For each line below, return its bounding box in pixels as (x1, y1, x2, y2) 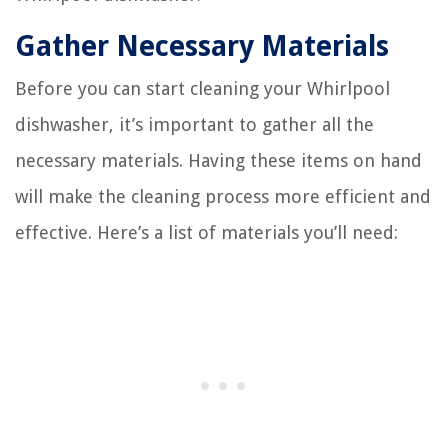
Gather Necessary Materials (15, 30, 389, 64)
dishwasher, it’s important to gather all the (15, 114, 374, 136)
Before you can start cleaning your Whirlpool (15, 78, 390, 100)
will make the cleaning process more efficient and (15, 186, 431, 208)
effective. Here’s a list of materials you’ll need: (15, 222, 398, 244)
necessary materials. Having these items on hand (15, 150, 422, 172)
